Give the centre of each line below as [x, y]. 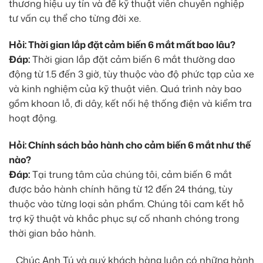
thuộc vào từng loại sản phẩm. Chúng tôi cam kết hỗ [127, 204]
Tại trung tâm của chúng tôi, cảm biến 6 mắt [131, 175]
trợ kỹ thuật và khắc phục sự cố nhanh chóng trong [124, 219]
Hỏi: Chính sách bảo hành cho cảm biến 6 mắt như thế [130, 145]
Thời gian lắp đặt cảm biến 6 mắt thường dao [133, 60]
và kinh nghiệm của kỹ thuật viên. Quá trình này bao [125, 89]
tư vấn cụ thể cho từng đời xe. [75, 18]
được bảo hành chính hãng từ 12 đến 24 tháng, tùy [121, 189]
